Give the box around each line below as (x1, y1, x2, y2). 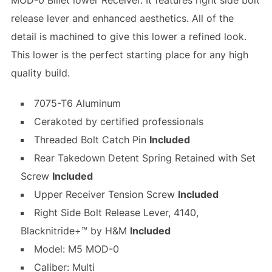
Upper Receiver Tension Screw (33, 188, 178, 201)
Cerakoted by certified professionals (33, 115, 203, 128)
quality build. (10, 67, 70, 80)
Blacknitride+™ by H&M (20, 225, 130, 237)
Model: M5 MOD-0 (33, 243, 119, 256)
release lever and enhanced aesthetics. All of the (10, 12, 234, 25)
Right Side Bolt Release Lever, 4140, (33, 206, 199, 219)
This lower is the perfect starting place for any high (10, 49, 248, 61)
